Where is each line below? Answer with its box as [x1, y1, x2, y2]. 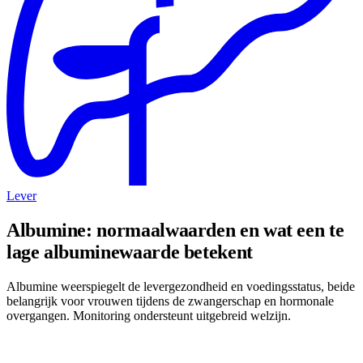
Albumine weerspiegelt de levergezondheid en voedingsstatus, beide [6, 280, 355, 294]
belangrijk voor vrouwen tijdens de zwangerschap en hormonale [6, 294, 334, 309]
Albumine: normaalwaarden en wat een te [6, 220, 344, 241]
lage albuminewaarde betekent [6, 241, 253, 263]
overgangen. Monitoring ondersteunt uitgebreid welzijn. [6, 309, 291, 323]
